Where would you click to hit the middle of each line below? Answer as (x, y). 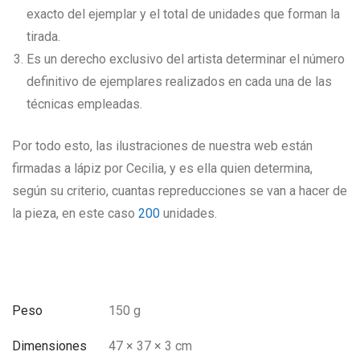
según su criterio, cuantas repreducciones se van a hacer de (180, 191)
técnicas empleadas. (84, 104)
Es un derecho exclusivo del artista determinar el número (186, 59)
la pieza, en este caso (75, 213)
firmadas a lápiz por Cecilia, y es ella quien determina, (162, 168)
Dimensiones (49, 346)
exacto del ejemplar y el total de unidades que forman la (183, 14)
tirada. (43, 37)
